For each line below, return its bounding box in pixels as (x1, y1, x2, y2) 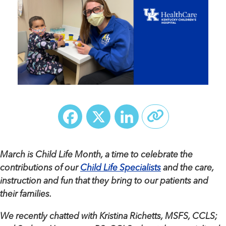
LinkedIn (139, 108, 201, 125)
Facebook (82, 108, 155, 125)
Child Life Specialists (80, 163, 161, 173)
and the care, (161, 163, 214, 173)
